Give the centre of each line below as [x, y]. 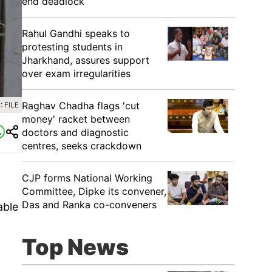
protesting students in [72, 47]
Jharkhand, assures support [86, 60]
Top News [75, 247]
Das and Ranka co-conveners [89, 205]
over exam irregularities [76, 73]
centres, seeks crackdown [82, 146]
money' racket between [76, 119]
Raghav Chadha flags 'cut [81, 106]
